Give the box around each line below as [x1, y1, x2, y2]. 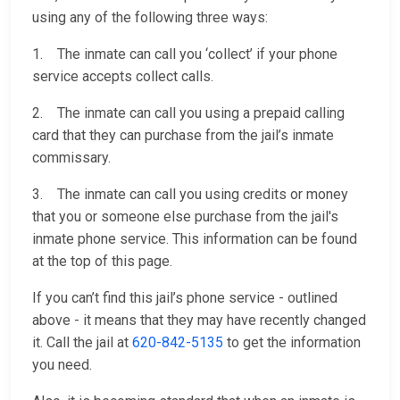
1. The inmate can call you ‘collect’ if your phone [32, 46, 337, 63]
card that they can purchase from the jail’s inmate [32, 127, 334, 145]
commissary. [32, 149, 114, 167]
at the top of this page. [32, 253, 172, 271]
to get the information [223, 334, 361, 352]
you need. [32, 356, 92, 374]
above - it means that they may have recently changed [32, 312, 366, 329]
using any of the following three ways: [32, 9, 268, 27]
